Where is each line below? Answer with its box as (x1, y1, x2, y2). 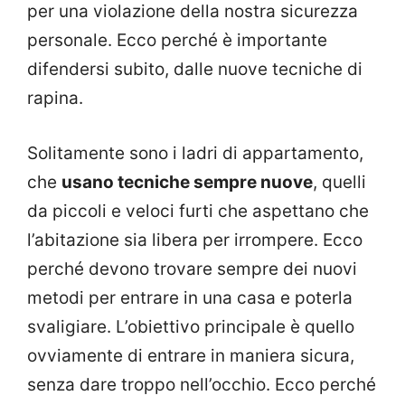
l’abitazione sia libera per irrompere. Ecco (27, 229, 363, 250)
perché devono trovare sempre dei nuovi (27, 258, 357, 279)
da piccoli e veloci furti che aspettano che (27, 200, 369, 221)
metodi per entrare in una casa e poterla (27, 287, 353, 308)
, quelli (313, 171, 366, 193)
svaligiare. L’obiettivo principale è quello (27, 316, 354, 337)
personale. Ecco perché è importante (27, 30, 327, 52)
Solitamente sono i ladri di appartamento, (27, 142, 363, 164)
